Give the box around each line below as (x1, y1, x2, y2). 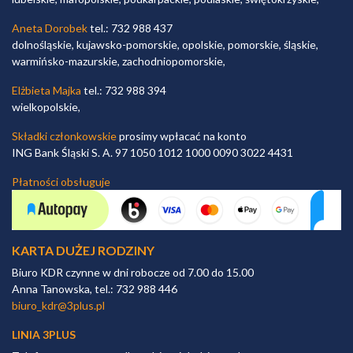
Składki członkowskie (12, 128, 117, 143)
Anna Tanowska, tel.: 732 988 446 (12, 281, 177, 295)
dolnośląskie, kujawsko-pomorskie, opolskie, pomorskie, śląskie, (12, 37, 318, 51)
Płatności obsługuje (12, 174, 110, 188)
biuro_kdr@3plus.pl (12, 298, 105, 312)
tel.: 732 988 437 (87, 20, 173, 35)
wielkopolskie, (12, 99, 80, 113)
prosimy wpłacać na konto (117, 128, 247, 143)
